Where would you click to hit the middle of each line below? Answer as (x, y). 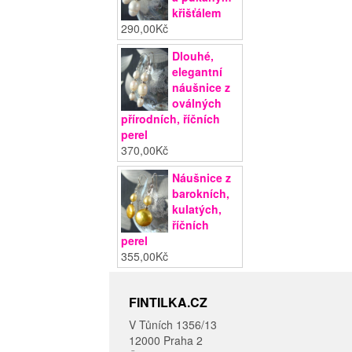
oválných (197, 103)
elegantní (198, 72)
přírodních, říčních (171, 119)
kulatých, (197, 209)
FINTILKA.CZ (169, 302)
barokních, (201, 194)
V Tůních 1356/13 (173, 325)
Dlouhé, (193, 56)
